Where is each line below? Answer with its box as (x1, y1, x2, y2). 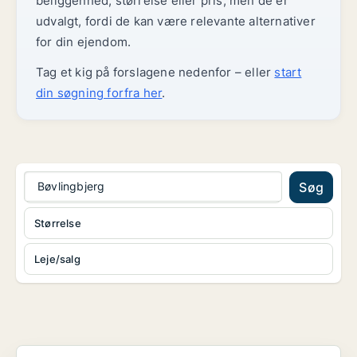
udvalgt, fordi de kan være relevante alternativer (36, 14, 316, 29)
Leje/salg (34, 253, 80, 265)
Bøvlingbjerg (37, 179, 105, 193)
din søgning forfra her (36, 85, 163, 100)
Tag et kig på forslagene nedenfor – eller (36, 65, 275, 80)
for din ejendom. (36, 34, 131, 49)
